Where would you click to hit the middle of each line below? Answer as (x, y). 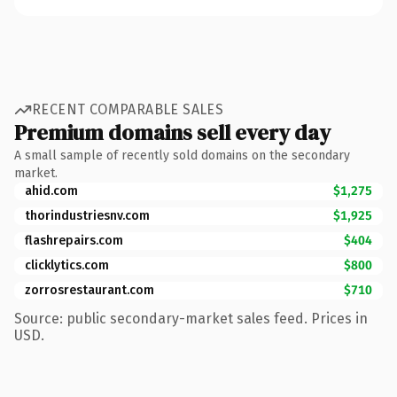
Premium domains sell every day (172, 132)
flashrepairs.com (74, 240)
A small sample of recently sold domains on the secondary (182, 155)
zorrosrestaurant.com (90, 290)
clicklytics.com (67, 265)
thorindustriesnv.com (87, 215)
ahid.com (51, 191)
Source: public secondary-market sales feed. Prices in (191, 318)
